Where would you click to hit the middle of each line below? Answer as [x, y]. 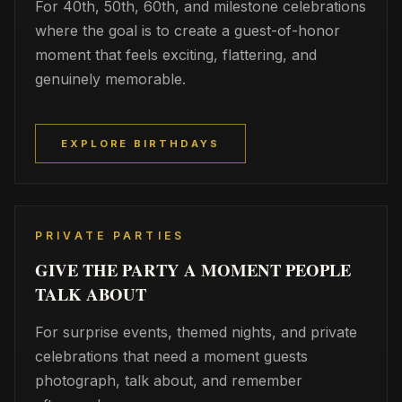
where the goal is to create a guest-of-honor [188, 31]
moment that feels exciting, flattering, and [176, 55]
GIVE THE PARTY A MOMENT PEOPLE [193, 270]
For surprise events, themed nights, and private [196, 332]
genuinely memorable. [110, 79]
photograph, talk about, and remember [169, 380]
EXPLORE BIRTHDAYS [140, 144]
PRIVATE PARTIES [110, 236]
